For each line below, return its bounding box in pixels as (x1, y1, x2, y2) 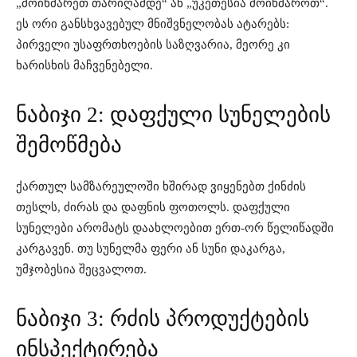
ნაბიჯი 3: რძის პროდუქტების (16, 306, 309, 331)
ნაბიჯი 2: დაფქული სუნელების (16, 102, 331, 127)
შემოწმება (16, 132, 122, 157)
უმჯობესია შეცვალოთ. (16, 262, 147, 276)
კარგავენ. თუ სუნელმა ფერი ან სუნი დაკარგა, (16, 241, 285, 255)
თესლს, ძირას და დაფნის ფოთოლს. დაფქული (16, 200, 290, 214)
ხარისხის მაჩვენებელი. (16, 58, 153, 72)
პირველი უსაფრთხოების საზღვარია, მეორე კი (16, 37, 290, 51)
